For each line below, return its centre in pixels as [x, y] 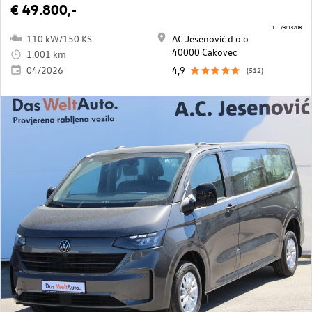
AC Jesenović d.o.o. [211, 38]
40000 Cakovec [204, 52]
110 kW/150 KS [59, 38]
